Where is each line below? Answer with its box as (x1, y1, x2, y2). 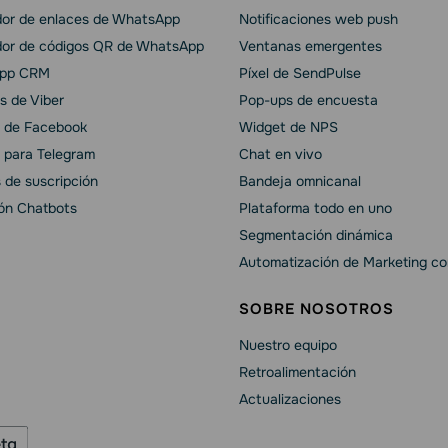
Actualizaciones (239, 389, 341, 408)
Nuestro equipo (239, 335, 337, 354)
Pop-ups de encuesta (239, 90, 378, 109)
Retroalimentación (239, 362, 356, 381)
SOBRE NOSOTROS (239, 298, 394, 319)
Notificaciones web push (239, 9, 398, 28)
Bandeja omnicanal (239, 171, 361, 190)
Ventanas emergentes (239, 36, 382, 55)
